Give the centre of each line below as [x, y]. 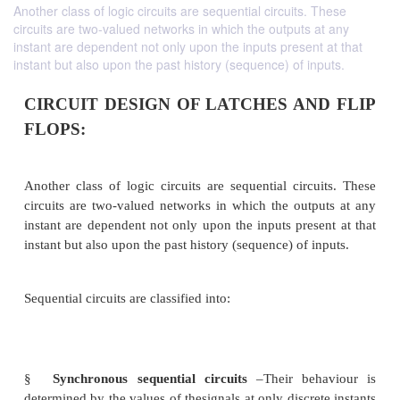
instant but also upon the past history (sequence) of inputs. [179, 64]
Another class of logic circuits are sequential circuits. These [180, 11]
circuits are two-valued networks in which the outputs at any [181, 29]
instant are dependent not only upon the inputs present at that [188, 46]
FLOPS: [68, 361]
